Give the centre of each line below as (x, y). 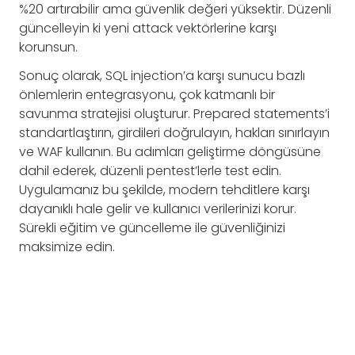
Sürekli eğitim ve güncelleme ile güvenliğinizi (152, 228)
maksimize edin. (67, 247)
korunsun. (48, 48)
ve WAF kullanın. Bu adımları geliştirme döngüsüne (170, 152)
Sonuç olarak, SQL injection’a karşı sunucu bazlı (162, 76)
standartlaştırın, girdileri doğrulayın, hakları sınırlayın (174, 133)
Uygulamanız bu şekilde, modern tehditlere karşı (164, 190)
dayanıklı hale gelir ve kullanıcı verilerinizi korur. (158, 209)
